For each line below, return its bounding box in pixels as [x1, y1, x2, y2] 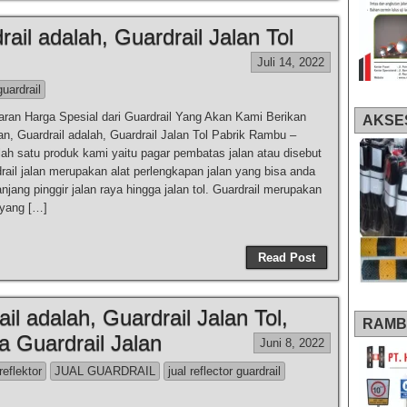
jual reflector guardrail [168, 364, 281, 378]
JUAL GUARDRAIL [55, 364, 155, 378]
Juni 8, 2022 [260, 336, 324, 350]
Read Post [258, 251, 315, 264]
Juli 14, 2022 [257, 55, 324, 69]
